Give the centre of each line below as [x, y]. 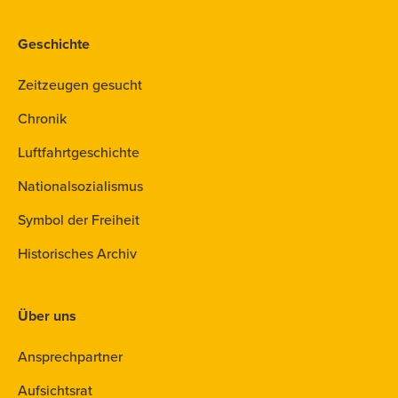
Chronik [42, 119]
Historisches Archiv [77, 254]
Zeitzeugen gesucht [80, 85]
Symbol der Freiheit [79, 220]
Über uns [47, 316]
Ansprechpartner [70, 357]
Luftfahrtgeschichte [79, 152]
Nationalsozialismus [80, 186]
